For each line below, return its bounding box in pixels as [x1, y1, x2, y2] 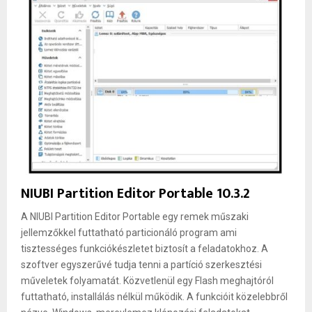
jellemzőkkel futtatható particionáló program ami [21, 227, 237, 239]
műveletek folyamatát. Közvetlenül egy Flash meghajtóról [21, 275, 274, 287]
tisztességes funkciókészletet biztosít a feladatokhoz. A [21, 243, 268, 255]
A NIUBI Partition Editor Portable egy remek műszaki [21, 211, 249, 223]
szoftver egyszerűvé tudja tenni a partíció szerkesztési [21, 259, 262, 271]
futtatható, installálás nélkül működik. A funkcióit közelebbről [21, 291, 288, 303]
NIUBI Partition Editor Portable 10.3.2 [21, 182, 250, 206]
